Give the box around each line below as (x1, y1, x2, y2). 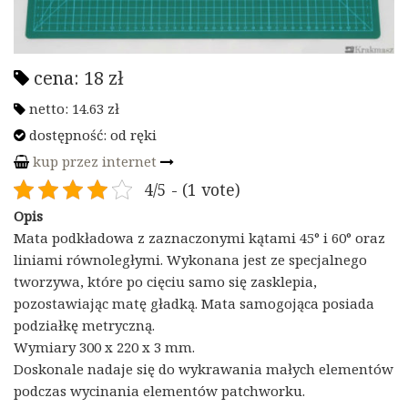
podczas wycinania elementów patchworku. (14, 381, 305, 400)
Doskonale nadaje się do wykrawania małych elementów (14, 359, 393, 378)
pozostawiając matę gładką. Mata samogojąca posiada (14, 293, 374, 312)
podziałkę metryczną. (14, 315, 155, 334)
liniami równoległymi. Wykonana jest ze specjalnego (14, 250, 367, 269)
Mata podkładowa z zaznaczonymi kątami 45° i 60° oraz (14, 228, 385, 247)
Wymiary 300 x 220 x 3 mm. (14, 337, 195, 356)
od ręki (110, 125, 157, 144)
